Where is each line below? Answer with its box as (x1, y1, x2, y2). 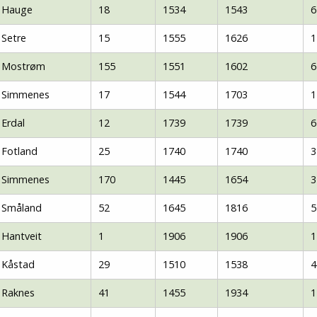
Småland (1, 201, 42, 214)
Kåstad (1, 258, 35, 271)
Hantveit (1, 229, 42, 243)
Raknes (1, 286, 35, 299)
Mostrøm (1, 59, 45, 73)
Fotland (1, 144, 38, 158)
